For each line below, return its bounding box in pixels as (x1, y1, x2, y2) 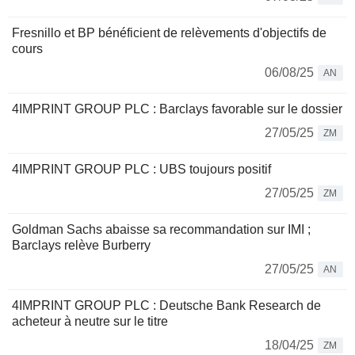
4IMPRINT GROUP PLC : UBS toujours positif (12, 162, 271, 176)
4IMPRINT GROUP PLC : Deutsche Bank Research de (12, 299, 321, 312)
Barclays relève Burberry (12, 239, 151, 252)
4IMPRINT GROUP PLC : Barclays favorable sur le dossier (12, 102, 342, 116)
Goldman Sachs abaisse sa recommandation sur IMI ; (12, 223, 311, 236)
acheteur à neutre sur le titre (12, 315, 168, 328)
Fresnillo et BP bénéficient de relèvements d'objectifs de (12, 26, 326, 40)
